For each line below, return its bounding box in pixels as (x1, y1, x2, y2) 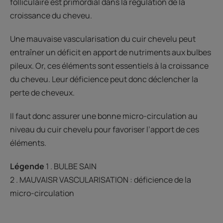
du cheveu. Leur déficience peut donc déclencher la (10, 73, 198, 85)
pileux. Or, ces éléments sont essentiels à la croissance (10, 60, 209, 71)
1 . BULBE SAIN (44, 160, 97, 172)
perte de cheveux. (10, 87, 75, 98)
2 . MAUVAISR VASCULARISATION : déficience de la (10, 174, 191, 185)
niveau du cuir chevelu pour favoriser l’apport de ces (10, 123, 199, 135)
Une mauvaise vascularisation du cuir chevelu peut (10, 33, 196, 44)
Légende (10, 160, 44, 172)
